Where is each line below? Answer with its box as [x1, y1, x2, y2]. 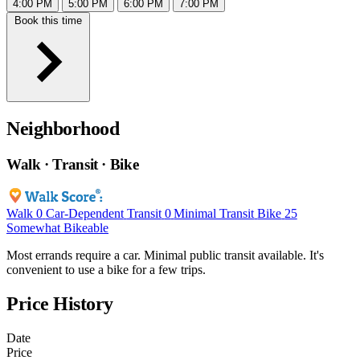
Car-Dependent [45, 207, 124, 221]
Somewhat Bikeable [6, 221, 108, 235]
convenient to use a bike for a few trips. [6, 263, 206, 277]
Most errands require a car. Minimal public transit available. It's [6, 248, 324, 263]
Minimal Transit [174, 207, 255, 221]
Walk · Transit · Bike [6, 155, 139, 173]
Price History [6, 293, 113, 315]
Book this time [14, 14, 82, 27]
